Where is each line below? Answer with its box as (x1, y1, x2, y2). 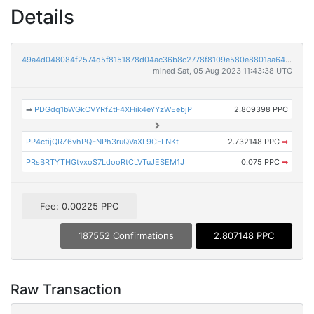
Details (11, 5, 74, 29)
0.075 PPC (240, 157, 282, 167)
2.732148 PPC (227, 137, 282, 146)
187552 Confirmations (78, 230, 174, 242)
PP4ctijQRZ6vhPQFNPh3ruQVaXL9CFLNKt (26, 137, 179, 146)
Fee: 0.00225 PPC (40, 200, 118, 212)
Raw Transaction (11, 281, 121, 299)
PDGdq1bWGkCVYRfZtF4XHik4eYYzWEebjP (34, 104, 193, 114)
